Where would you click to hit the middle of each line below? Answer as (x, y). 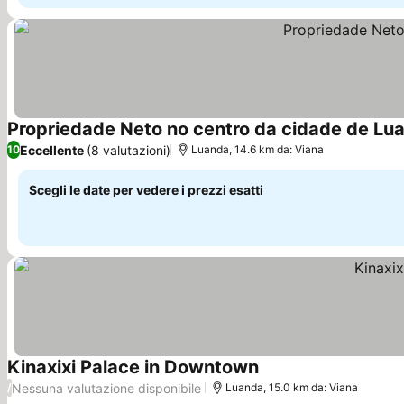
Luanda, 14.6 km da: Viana (257, 149)
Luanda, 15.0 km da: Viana (292, 387)
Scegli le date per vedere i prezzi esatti (146, 190)
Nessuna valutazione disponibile (106, 388)
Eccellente (52, 150)
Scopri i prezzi (308, 377)
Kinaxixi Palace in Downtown (133, 367)
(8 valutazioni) (129, 150)
